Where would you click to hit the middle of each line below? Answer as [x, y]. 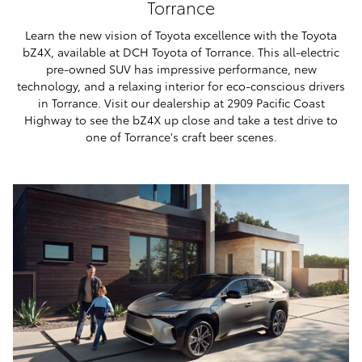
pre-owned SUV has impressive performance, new [181, 68]
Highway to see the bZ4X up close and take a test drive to [181, 119]
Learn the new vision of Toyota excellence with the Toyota [181, 34]
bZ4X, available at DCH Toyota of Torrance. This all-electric [181, 51]
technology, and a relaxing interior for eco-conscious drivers [181, 85]
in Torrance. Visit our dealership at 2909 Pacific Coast [181, 102]
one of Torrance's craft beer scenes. [181, 136]
